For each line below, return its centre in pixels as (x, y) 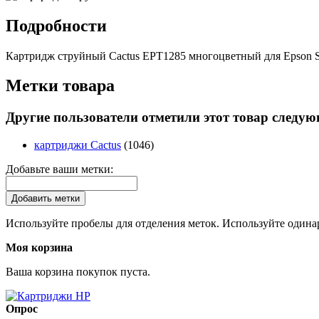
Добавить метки (46, 199)
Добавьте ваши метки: (59, 169)
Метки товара (60, 86)
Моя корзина (39, 248)
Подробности (56, 25)
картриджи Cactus (78, 145)
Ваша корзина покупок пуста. (78, 272)
